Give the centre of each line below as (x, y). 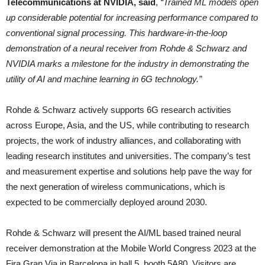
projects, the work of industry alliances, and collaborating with (123, 140)
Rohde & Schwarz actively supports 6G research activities (119, 110)
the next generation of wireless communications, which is (116, 187)
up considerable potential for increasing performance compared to (132, 17)
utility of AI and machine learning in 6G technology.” (104, 79)
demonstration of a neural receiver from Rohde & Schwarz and (126, 48)
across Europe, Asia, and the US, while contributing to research (127, 125)
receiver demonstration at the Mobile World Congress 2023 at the (131, 248)
